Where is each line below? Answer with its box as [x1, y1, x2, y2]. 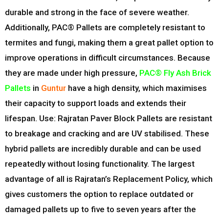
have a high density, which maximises [66, 83, 207, 93]
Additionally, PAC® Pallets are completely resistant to [5, 22, 205, 33]
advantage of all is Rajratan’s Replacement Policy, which [5, 174, 213, 184]
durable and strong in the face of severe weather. [5, 7, 189, 18]
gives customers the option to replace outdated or [5, 189, 194, 199]
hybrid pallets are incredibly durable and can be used [5, 144, 201, 154]
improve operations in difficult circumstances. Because [5, 53, 210, 63]
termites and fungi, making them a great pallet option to [5, 38, 214, 48]
